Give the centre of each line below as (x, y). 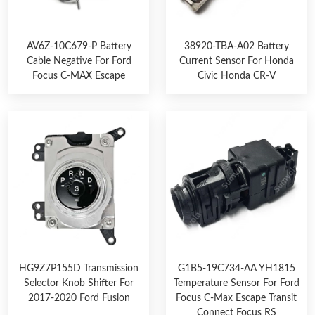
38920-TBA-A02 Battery (236, 46)
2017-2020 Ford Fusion (79, 298)
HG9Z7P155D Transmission (79, 269)
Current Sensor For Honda (236, 61)
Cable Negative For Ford (79, 61)
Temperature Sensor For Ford (236, 283)
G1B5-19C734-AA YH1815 (236, 269)
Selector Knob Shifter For (79, 283)
